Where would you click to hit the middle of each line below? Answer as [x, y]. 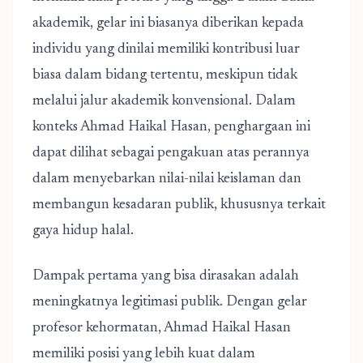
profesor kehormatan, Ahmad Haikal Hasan [162, 328]
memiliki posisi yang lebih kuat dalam [144, 354]
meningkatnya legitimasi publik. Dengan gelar [170, 302]
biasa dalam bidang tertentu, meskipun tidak [165, 75]
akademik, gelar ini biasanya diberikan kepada [168, 23]
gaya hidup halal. [83, 231]
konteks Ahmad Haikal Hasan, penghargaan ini [171, 127]
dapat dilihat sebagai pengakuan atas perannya [171, 153]
